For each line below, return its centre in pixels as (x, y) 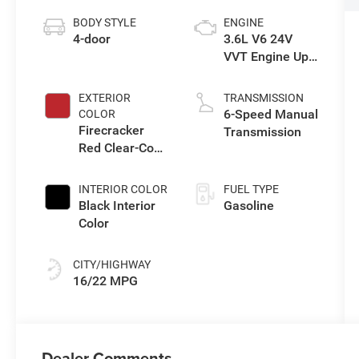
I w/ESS (246, 74)
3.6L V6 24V (258, 38)
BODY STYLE (105, 22)
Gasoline (248, 205)
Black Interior (117, 205)
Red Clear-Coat (122, 147)
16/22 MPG (106, 280)
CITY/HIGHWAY (112, 264)
